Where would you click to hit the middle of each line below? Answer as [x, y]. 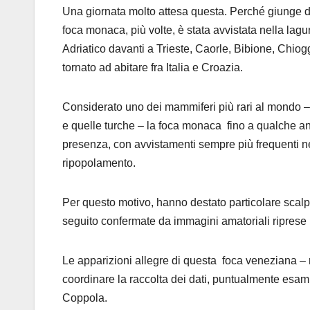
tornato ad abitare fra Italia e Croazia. [153, 68]
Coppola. [85, 298]
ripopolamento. [99, 163]
